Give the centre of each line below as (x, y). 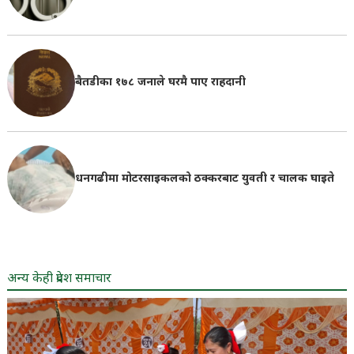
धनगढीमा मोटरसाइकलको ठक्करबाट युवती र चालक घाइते (204, 179)
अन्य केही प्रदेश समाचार (59, 280)
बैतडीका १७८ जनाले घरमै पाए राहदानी (160, 83)
